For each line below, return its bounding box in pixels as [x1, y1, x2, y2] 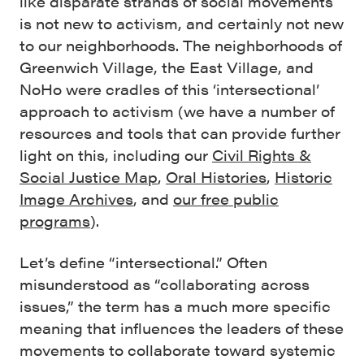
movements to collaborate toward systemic [19, 340, 336, 360]
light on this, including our [19, 145, 212, 165]
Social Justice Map [19, 167, 158, 187]
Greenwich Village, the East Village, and [19, 57, 314, 77]
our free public [173, 188, 279, 209]
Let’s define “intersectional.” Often [19, 252, 267, 272]
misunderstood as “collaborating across [19, 274, 310, 294]
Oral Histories [166, 167, 266, 187]
